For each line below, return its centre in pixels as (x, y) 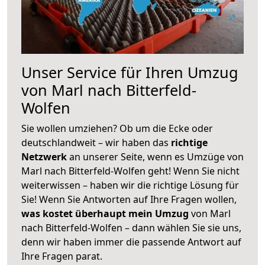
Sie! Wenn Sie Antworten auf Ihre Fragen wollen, (129, 199)
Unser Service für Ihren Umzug (130, 72)
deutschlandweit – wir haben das (96, 142)
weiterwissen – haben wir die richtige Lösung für (130, 185)
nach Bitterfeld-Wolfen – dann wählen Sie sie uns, (131, 227)
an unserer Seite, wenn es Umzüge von (156, 156)
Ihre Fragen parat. (62, 256)
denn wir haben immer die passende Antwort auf (131, 242)
